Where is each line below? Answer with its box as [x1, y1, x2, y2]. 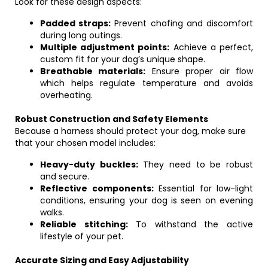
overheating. [40, 89, 93, 101]
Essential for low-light [153, 182, 253, 194]
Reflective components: [40, 182, 154, 194]
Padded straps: [40, 17, 111, 29]
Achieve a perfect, [169, 41, 254, 53]
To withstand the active [127, 218, 254, 230]
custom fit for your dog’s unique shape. [40, 53, 205, 65]
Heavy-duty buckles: [40, 159, 138, 170]
